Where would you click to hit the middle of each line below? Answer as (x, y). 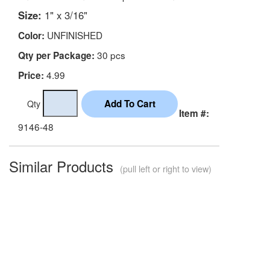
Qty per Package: (56, 55)
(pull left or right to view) (165, 168)
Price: (31, 75)
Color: (31, 35)
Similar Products (63, 166)
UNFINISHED (74, 35)
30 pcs (110, 55)
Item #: (194, 113)
